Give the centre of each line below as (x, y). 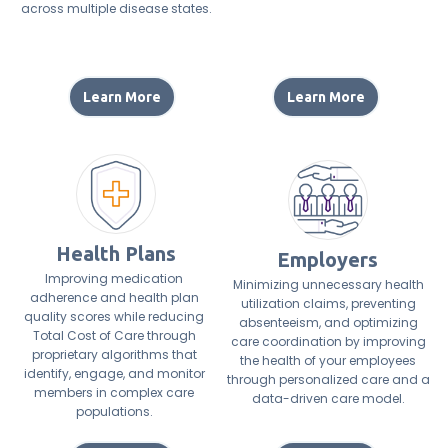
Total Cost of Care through (114, 335)
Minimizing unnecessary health (328, 284)
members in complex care (114, 392)
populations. (114, 411)
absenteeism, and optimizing (328, 322)
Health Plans (115, 253)
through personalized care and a (328, 379)
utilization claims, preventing (328, 303)
